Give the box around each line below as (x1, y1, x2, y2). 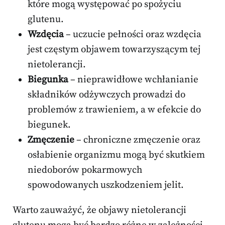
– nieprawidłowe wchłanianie (68, 74, 198, 86)
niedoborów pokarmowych (28, 164, 142, 176)
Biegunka (28, 74, 68, 86)
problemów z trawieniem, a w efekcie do (28, 104, 201, 116)
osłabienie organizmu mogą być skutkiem (28, 149, 205, 161)
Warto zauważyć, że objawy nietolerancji (13, 204, 186, 216)
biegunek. (28, 119, 71, 131)
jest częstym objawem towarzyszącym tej (28, 44, 200, 56)
